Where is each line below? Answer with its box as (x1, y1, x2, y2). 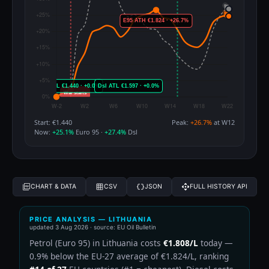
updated (29, 223, 55, 231)
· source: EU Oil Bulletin (88, 223, 156, 231)
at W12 (212, 117, 235, 127)
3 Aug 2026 (55, 223, 88, 231)
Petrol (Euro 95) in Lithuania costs (29, 237, 163, 249)
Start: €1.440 (34, 117, 72, 127)
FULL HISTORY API (190, 183, 247, 191)
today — (198, 237, 233, 249)
